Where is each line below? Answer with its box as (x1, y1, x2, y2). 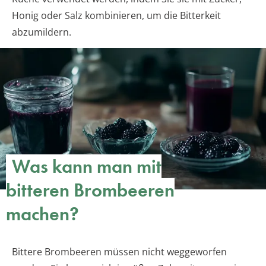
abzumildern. (12, 26, 71, 39)
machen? (6, 201, 79, 226)
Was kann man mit (12, 154, 161, 179)
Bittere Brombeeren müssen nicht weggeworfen (12, 245, 227, 258)
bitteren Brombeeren (6, 178, 175, 202)
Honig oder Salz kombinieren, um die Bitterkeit (12, 9, 221, 23)
